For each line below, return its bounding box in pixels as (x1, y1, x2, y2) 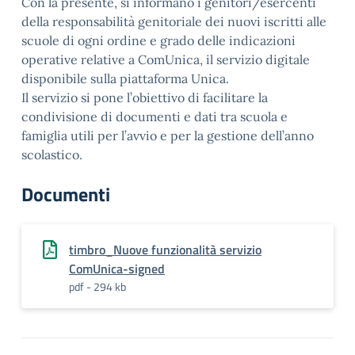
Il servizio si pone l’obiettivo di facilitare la (21, 90, 268, 105)
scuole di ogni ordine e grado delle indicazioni (21, 32, 296, 48)
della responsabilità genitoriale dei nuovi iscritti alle (21, 13, 326, 29)
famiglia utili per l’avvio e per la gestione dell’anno (21, 128, 314, 143)
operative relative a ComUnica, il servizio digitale (21, 52, 310, 67)
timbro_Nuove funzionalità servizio (69, 240, 261, 259)
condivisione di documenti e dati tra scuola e (21, 109, 288, 124)
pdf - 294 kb (69, 278, 126, 295)
